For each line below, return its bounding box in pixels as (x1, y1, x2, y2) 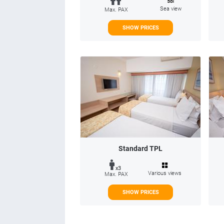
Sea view (160, 5, 181, 12)
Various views (148, 170, 181, 176)
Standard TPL (118, 144, 162, 152)
